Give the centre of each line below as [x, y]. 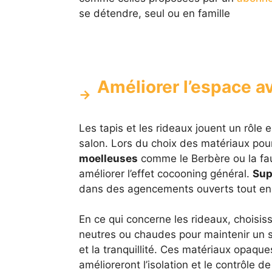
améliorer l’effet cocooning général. [165, 173]
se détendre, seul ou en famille [154, 14]
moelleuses [108, 158]
